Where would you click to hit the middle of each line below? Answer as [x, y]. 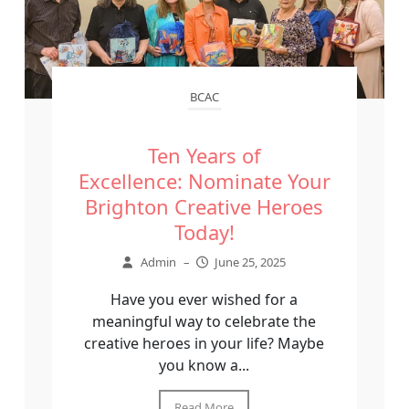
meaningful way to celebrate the [204, 321]
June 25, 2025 [251, 262]
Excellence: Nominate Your [204, 180]
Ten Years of [204, 155]
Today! [204, 231]
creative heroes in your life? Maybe [204, 343]
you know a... [204, 365]
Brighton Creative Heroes [204, 206]
